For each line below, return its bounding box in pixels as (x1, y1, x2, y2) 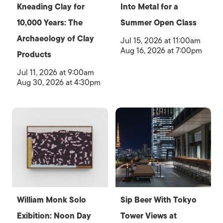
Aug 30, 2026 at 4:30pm (17, 76, 101, 89)
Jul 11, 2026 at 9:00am (17, 66, 94, 79)
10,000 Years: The (17, 16, 83, 29)
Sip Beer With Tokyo (120, 193, 197, 207)
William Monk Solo (17, 193, 86, 207)
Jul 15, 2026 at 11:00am (120, 34, 201, 47)
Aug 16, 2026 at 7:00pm (120, 44, 202, 57)
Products (17, 48, 51, 61)
